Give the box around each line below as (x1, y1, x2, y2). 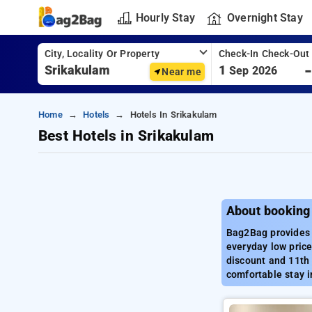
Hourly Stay (135, 10, 195, 24)
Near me (162, 66, 201, 77)
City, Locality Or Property (44, 48, 159, 60)
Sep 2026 (228, 64, 278, 77)
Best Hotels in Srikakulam (38, 127, 214, 144)
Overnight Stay (226, 10, 303, 24)
